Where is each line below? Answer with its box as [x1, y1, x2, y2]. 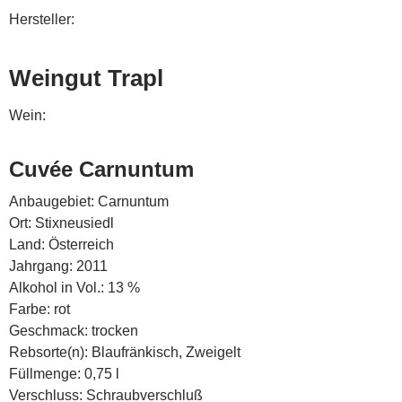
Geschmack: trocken [9, 323, 138, 339]
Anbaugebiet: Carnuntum [9, 194, 169, 210]
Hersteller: [9, 12, 74, 28]
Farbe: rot [9, 301, 70, 318]
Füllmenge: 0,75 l [9, 366, 119, 382]
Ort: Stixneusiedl [9, 215, 114, 232]
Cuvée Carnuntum [9, 157, 194, 182]
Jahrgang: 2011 [9, 258, 108, 275]
